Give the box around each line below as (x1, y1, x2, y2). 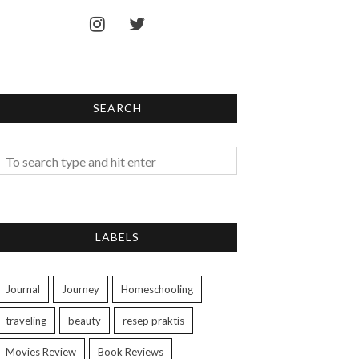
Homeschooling (121, 282, 193, 296)
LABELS (95, 229, 139, 244)
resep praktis (123, 313, 184, 327)
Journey (62, 282, 99, 296)
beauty (68, 313, 101, 327)
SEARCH (92, 100, 142, 115)
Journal (6, 282, 40, 296)
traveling (6, 313, 46, 327)
